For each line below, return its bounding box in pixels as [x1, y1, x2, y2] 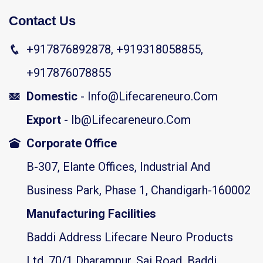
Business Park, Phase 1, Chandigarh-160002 [26, 183, 251, 198]
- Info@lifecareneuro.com [77, 89, 218, 104]
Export [26, 113, 64, 127]
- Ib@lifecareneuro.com [64, 113, 191, 127]
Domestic [26, 89, 77, 104]
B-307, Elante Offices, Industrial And [26, 160, 210, 174]
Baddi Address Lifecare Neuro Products [26, 230, 233, 245]
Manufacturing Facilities [26, 207, 156, 221]
